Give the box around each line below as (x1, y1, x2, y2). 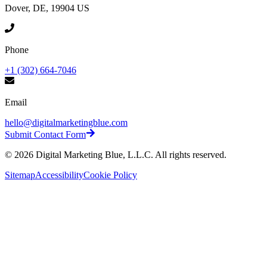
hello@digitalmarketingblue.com (5, 117, 128, 128)
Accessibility (35, 170, 83, 181)
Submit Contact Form (5, 129, 86, 140)
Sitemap (5, 170, 35, 181)
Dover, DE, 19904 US (5, 3, 89, 14)
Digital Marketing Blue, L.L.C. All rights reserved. (33, 150, 226, 160)
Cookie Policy (83, 170, 137, 181)
